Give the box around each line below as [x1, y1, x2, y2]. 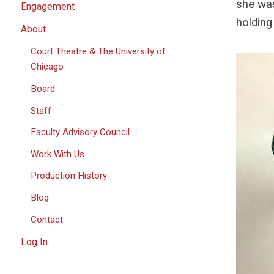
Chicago [31, 61, 64, 73]
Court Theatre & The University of [31, 46, 166, 57]
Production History [31, 170, 108, 182]
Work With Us [31, 148, 85, 160]
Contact [31, 213, 64, 225]
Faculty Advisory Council [31, 127, 130, 138]
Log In [20, 235, 48, 248]
